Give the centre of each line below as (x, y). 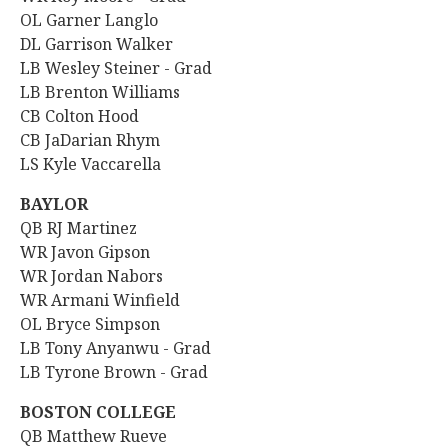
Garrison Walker (111, 44)
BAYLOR (54, 204)
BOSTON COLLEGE (98, 412)
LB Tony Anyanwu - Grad (117, 348)
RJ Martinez (94, 228)
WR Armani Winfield (100, 300)
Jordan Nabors (109, 276)
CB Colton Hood (79, 116)
